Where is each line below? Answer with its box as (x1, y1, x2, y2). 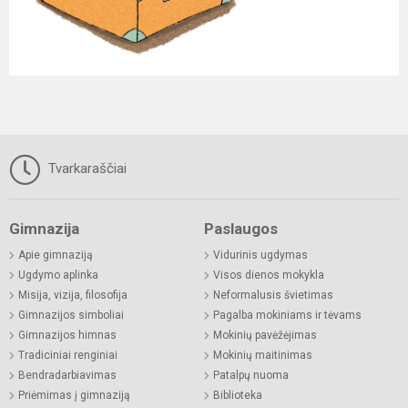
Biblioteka (213, 388, 262, 402)
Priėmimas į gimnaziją (18, 388, 130, 402)
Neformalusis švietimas (213, 288, 333, 301)
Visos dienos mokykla (213, 268, 324, 281)
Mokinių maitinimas (213, 348, 312, 362)
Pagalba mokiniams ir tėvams (213, 308, 362, 321)
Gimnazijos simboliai (18, 308, 124, 321)
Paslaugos (204, 219, 278, 238)
